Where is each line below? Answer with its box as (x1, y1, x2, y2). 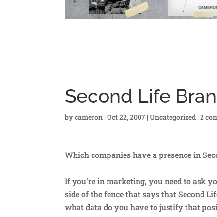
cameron (75, 112, 103, 122)
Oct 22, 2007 (107, 112, 146, 122)
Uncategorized (150, 112, 196, 122)
